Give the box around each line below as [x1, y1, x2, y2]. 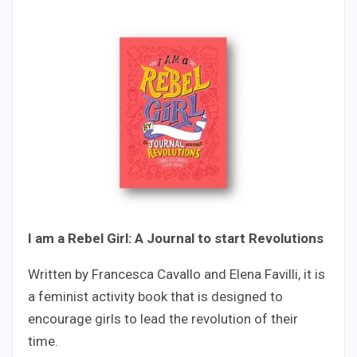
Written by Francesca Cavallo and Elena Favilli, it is [28, 265, 325, 282]
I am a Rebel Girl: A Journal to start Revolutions [28, 229, 324, 246]
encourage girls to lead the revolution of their [28, 310, 298, 327]
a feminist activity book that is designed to [28, 288, 283, 304]
